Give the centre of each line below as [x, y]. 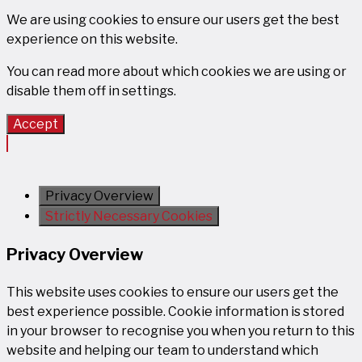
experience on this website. [92, 39]
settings [148, 90]
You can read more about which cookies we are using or [177, 71]
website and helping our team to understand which [162, 350]
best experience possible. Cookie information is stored [175, 311]
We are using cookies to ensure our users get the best [173, 19]
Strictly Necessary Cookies [129, 216]
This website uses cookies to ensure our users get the [173, 292]
